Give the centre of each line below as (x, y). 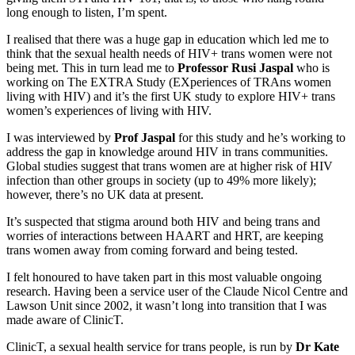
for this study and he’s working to (262, 138)
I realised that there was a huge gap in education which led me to (168, 40)
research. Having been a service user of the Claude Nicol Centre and (177, 292)
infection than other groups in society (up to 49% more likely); (161, 181)
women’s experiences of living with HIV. (109, 111)
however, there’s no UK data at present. (105, 195)
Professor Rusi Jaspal (235, 68)
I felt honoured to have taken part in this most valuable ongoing (164, 277)
